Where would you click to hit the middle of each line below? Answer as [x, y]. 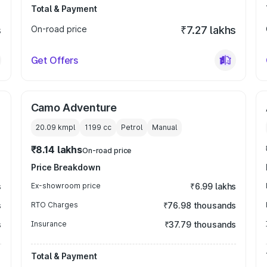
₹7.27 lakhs [209, 30]
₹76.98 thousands [200, 205]
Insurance [49, 224]
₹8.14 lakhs [56, 150]
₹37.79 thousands [200, 224]
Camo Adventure [74, 108]
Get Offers [55, 60]
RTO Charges [54, 205]
